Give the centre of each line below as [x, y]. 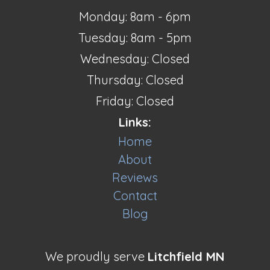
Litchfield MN [186, 256]
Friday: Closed [135, 101]
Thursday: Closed [135, 80]
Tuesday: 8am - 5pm [135, 38]
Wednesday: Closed [135, 59]
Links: [135, 122]
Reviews [135, 177]
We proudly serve [96, 256]
